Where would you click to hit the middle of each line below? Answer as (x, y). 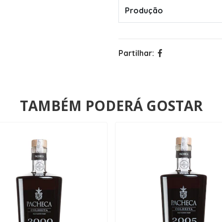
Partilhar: (136, 53)
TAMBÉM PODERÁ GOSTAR (111, 106)
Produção (144, 10)
